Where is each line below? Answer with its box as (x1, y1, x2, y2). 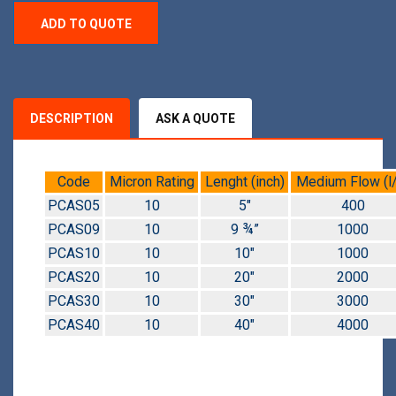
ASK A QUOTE (156, 111, 235, 126)
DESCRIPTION (30, 111, 113, 126)
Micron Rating (109, 173, 194, 191)
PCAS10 (48, 245, 100, 263)
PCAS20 (48, 269, 100, 286)
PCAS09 (48, 221, 100, 239)
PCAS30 (48, 293, 100, 310)
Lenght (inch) (204, 173, 285, 191)
